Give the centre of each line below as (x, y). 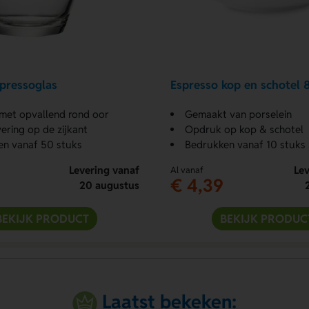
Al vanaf (187, 170)
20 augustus (109, 185)
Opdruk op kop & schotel (244, 129)
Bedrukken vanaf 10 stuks (245, 144)
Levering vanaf (104, 170)
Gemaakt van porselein (238, 114)
